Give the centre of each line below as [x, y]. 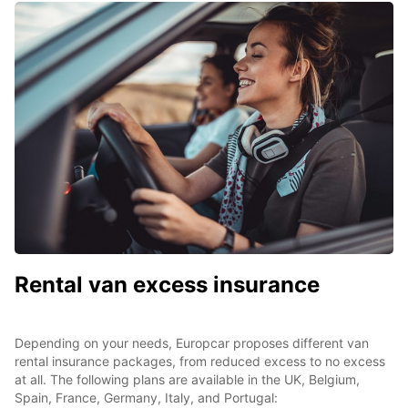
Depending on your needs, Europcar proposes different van [192, 343]
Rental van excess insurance [167, 285]
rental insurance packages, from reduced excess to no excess [200, 362]
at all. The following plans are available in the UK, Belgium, [187, 380]
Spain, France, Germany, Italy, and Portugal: [148, 398]
